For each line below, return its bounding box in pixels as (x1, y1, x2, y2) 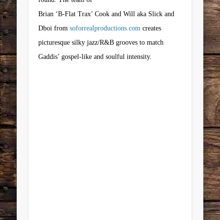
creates (140, 24, 162, 32)
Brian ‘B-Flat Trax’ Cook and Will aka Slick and (38, 10, 175, 18)
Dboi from (38, 24, 70, 32)
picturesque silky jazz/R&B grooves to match (38, 38, 164, 46)
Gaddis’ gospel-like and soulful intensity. (38, 53, 154, 60)
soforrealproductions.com (70, 24, 141, 32)
